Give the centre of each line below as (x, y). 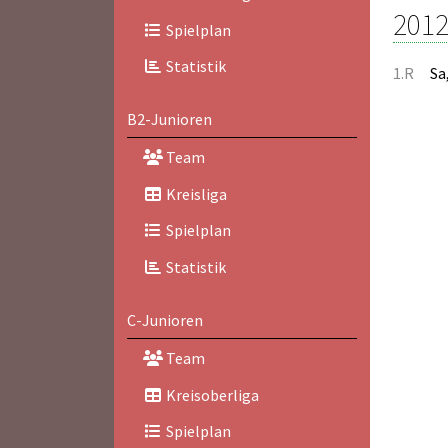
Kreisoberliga (210, 394)
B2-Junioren (169, 119)
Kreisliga (194, 193)
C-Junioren (164, 320)
